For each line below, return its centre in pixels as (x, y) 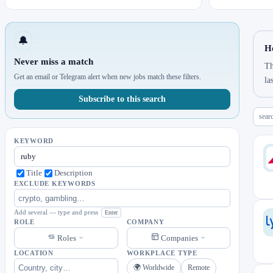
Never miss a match (54, 62)
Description (73, 173)
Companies (179, 238)
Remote (198, 268)
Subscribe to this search (122, 99)
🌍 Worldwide (154, 268)
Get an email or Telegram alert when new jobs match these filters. (108, 77)
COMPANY (145, 222)
